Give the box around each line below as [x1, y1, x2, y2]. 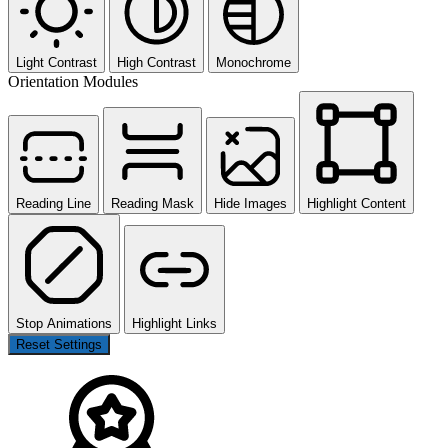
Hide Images [214, 196, 287, 212]
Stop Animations [16, 316, 112, 332]
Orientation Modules [8, 73, 138, 91]
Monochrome [216, 55, 291, 71]
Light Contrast [16, 55, 97, 71]
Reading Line [16, 196, 91, 212]
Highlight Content [307, 196, 406, 212]
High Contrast [117, 55, 196, 71]
